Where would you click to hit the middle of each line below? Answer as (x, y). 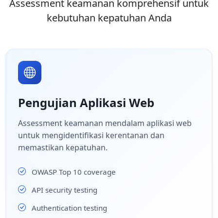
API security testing (64, 190)
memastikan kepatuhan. (63, 147)
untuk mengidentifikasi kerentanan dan (91, 135)
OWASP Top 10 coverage (74, 172)
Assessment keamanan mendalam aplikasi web (105, 123)
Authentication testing (69, 208)
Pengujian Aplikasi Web (86, 102)
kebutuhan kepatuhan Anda (109, 18)
